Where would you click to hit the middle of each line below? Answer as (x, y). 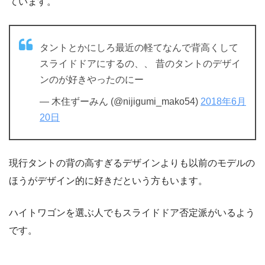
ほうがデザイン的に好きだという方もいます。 (108, 180)
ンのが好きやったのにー (92, 79)
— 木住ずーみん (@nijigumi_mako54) (120, 101)
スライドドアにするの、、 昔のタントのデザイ (140, 63)
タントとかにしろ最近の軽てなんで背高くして (139, 47)
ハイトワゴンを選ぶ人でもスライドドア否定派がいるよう (132, 212)
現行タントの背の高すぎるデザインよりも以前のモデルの (132, 163)
